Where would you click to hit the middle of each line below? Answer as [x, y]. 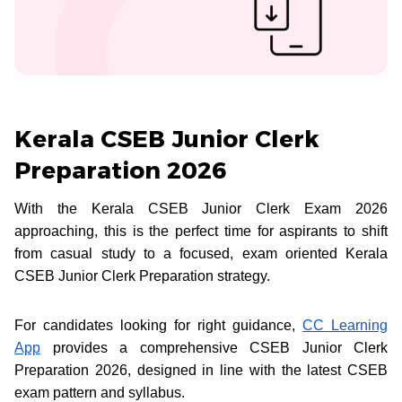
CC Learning [345, 325]
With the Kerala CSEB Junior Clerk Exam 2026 [201, 208]
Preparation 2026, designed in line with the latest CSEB [201, 370]
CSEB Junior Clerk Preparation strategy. [144, 275]
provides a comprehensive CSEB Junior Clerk [214, 347]
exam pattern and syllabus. [100, 392]
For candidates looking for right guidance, [158, 325]
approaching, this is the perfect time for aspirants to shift [201, 231]
